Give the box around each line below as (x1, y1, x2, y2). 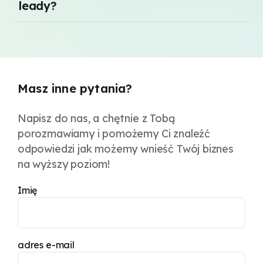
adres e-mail (18, 239, 75, 251)
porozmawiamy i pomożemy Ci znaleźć (18, 127, 211, 140)
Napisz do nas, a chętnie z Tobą (18, 112, 175, 125)
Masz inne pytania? (18, 81, 136, 96)
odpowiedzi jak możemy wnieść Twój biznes (18, 142, 234, 156)
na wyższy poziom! (18, 157, 110, 171)
